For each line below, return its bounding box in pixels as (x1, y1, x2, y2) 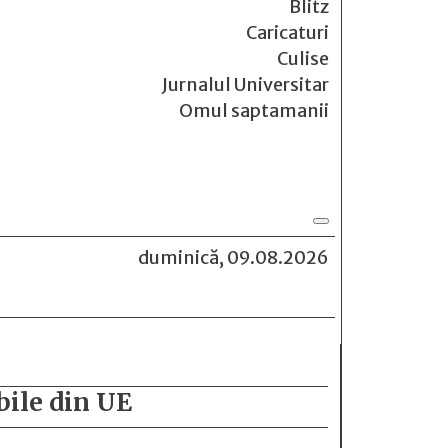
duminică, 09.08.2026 (138, 246, 329, 269)
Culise (277, 47, 329, 70)
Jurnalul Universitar (162, 73, 329, 96)
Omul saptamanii (179, 99, 329, 122)
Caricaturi (246, 21, 329, 44)
